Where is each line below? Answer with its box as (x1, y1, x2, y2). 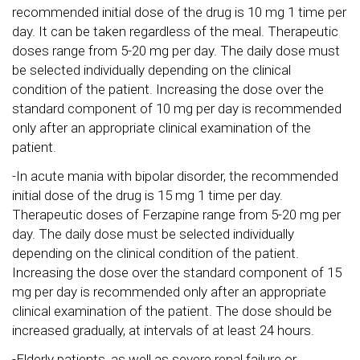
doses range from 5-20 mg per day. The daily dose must (12, 43, 340, 59)
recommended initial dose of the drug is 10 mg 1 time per (12, 4, 346, 20)
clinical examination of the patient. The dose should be (12, 303, 332, 319)
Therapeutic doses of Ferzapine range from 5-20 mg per (12, 207, 341, 223)
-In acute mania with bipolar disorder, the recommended (12, 168, 338, 184)
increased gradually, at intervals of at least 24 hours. (12, 322, 314, 338)
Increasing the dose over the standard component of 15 (12, 264, 342, 280)
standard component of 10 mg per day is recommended (12, 100, 342, 117)
